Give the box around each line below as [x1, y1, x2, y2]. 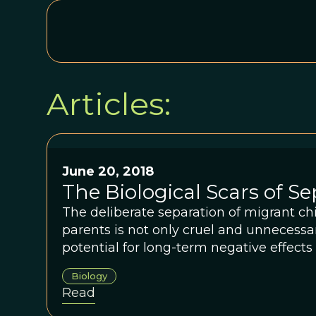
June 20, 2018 [61, 164, 154, 179]
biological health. [61, 257, 170, 273]
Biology [71, 270, 107, 281]
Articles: [46, 85, 171, 123]
